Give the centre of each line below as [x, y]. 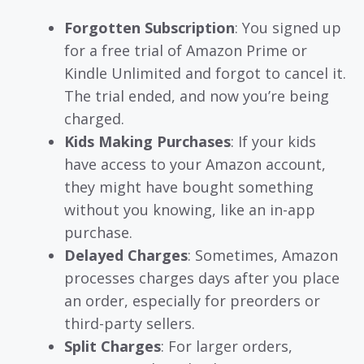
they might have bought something [189, 186]
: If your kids [273, 141]
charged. [94, 118]
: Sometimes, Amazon [263, 255]
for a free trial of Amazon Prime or [186, 50]
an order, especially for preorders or [192, 300]
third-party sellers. [130, 323]
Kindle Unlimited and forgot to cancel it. [205, 73]
